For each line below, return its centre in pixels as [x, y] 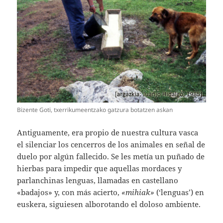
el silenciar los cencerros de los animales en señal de [111, 144]
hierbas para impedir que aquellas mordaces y [100, 168]
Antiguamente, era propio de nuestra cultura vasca [108, 132]
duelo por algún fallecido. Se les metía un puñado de [111, 156]
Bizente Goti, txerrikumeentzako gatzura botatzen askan [95, 110]
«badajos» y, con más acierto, [69, 192]
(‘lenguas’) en [179, 192]
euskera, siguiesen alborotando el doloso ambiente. [109, 204]
